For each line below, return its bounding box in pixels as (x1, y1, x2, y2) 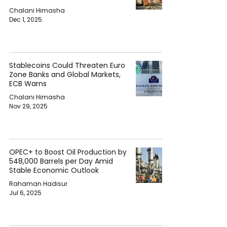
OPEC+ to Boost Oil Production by (9, 147, 127, 157)
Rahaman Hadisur (9, 179, 67, 188)
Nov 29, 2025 (9, 102, 48, 110)
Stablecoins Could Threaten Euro (9, 60, 125, 70)
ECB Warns (9, 79, 47, 89)
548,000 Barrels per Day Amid (9, 156, 113, 166)
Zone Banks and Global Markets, (9, 69, 121, 80)
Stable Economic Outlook (9, 165, 99, 175)
